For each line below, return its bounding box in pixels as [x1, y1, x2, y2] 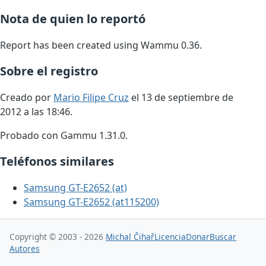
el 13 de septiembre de [129, 91, 233, 104]
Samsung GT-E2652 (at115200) [24, 195, 159, 209]
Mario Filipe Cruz [53, 91, 129, 104]
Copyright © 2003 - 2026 [9, 230, 106, 242]
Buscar [210, 230, 236, 242]
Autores [9, 242, 40, 254]
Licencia [154, 230, 186, 242]
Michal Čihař [106, 230, 154, 242]
